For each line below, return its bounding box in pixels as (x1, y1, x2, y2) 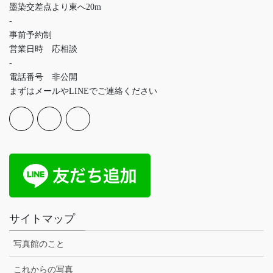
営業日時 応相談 (9, 44, 77, 54)
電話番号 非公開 (9, 73, 77, 82)
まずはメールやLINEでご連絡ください (9, 87, 157, 96)
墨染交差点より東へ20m (9, 2, 101, 12)
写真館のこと (13, 239, 65, 249)
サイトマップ (9, 212, 75, 225)
